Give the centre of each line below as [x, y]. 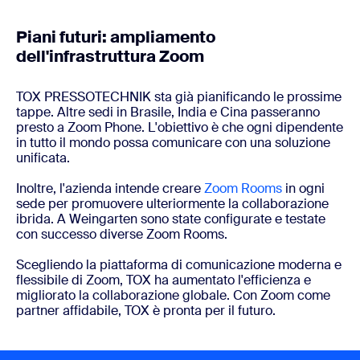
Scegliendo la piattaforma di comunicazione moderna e [179, 264]
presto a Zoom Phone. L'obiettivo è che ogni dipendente [180, 127]
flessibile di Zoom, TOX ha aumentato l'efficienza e [164, 280]
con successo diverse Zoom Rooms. [122, 234]
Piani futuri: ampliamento [116, 37]
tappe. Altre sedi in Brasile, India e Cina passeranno [168, 112]
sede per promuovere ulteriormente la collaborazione [172, 203]
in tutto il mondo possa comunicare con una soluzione [173, 142]
